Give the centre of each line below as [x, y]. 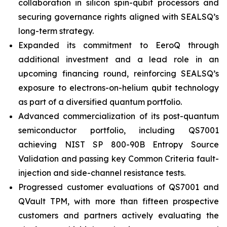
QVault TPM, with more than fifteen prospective [119, 201]
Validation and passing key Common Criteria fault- [119, 159]
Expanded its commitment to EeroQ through [119, 45]
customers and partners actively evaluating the [119, 215]
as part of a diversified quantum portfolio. [100, 102]
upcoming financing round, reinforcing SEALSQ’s [119, 73]
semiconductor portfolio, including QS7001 [119, 130]
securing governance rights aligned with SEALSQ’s [119, 17]
